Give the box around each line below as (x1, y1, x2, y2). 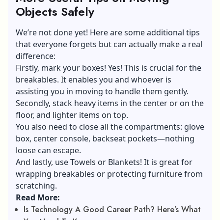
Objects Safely (16, 3, 94, 21)
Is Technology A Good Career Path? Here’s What (24, 204, 201, 216)
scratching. (16, 180, 57, 192)
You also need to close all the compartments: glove (16, 121, 204, 133)
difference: (16, 51, 57, 62)
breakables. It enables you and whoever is (16, 74, 171, 85)
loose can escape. (16, 145, 85, 156)
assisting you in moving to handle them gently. (16, 86, 191, 97)
